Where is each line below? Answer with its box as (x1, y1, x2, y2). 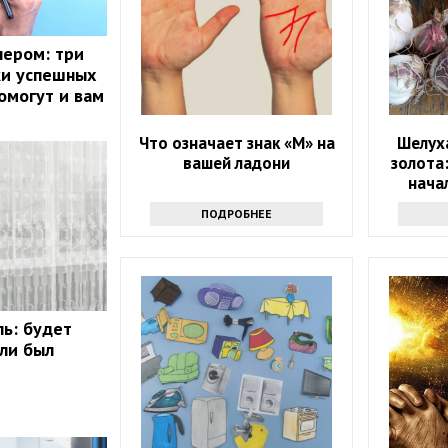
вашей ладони (183, 152, 291, 175)
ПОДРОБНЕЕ (201, 206, 273, 222)
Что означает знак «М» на (138, 132, 335, 155)
